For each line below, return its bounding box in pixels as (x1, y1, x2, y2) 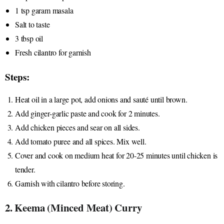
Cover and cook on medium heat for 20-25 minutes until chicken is (15, 149, 218, 160)
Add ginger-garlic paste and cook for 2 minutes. (15, 107, 160, 118)
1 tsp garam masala (15, 4, 73, 15)
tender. (15, 163, 35, 174)
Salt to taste (15, 18, 50, 29)
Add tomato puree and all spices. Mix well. (15, 135, 146, 146)
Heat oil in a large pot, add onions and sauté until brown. (15, 93, 187, 104)
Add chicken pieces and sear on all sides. (15, 121, 140, 132)
